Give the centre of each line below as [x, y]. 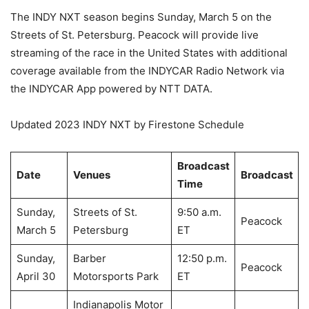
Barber [89, 258]
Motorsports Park [116, 276]
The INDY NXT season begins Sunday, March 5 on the [141, 17]
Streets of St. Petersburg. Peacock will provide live [134, 35]
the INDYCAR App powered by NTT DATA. [111, 89]
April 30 [36, 276]
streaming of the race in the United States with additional [149, 53]
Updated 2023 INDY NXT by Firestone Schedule [127, 124]
